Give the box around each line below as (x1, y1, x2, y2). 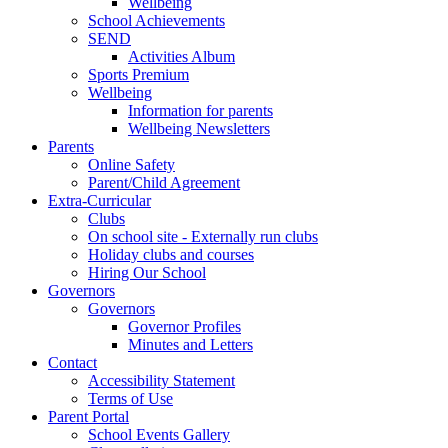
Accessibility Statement (88, 371, 235, 389)
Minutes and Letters (128, 335, 253, 353)
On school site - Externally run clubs (88, 227, 318, 245)
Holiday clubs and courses (88, 245, 254, 263)
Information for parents (128, 101, 273, 119)
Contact (48, 353, 97, 371)
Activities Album (128, 47, 235, 65)
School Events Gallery (88, 425, 230, 443)
